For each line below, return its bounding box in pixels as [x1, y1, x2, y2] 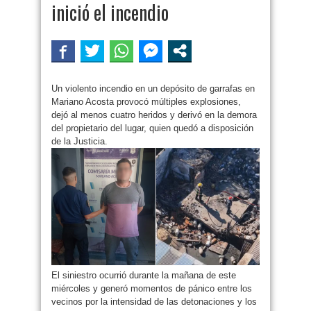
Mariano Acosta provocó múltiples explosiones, [51, 96, 241, 107]
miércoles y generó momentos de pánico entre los [51, 283, 252, 294]
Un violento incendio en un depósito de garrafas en [51, 83, 255, 94]
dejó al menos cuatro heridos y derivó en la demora [51, 110, 257, 120]
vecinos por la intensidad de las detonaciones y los [51, 296, 257, 307]
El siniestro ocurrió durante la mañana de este [51, 269, 236, 280]
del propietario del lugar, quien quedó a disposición [51, 123, 253, 133]
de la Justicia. [51, 136, 108, 146]
